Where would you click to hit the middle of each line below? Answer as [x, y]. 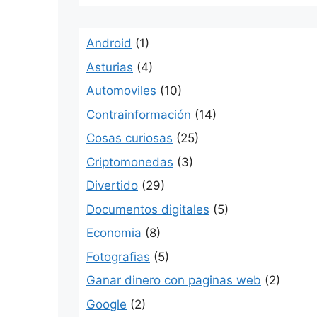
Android [109, 43]
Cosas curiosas [129, 138]
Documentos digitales [148, 209]
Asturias [110, 67]
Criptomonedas [130, 162]
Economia [114, 233]
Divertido [112, 185]
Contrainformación [139, 114]
